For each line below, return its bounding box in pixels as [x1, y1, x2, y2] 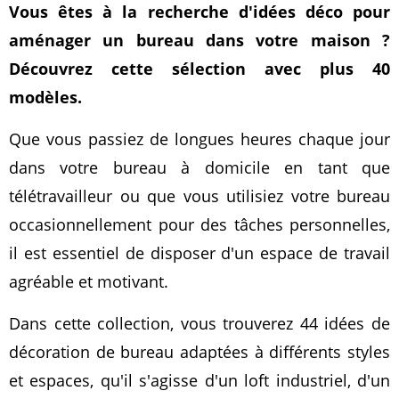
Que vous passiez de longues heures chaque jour [9, 128, 390, 150]
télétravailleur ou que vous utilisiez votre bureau [9, 185, 390, 207]
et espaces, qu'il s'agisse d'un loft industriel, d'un [9, 370, 390, 391]
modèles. [9, 86, 82, 108]
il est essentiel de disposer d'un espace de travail [9, 242, 390, 264]
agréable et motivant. [9, 271, 168, 292]
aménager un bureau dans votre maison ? [9, 29, 390, 51]
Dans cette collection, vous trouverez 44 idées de [9, 313, 390, 334]
